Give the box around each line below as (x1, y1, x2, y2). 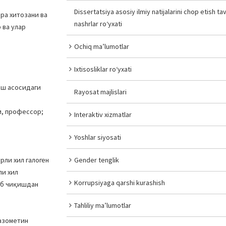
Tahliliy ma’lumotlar (74, 201, 132, 210)
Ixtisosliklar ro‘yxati (74, 65, 132, 74)
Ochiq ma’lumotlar (74, 42, 130, 51)
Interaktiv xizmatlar (74, 110, 132, 119)
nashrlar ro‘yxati (74, 19, 123, 28)
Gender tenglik (74, 155, 120, 164)
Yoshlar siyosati (74, 133, 122, 142)
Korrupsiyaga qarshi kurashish (74, 178, 165, 187)
